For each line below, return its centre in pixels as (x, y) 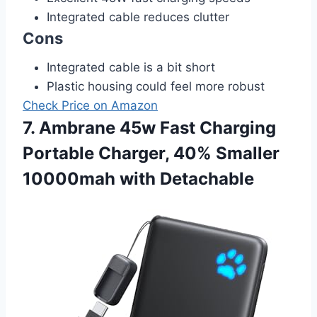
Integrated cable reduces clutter (138, 17)
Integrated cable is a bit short (131, 68)
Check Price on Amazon (90, 106)
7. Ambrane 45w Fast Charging (149, 128)
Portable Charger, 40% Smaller (151, 154)
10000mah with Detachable (138, 179)
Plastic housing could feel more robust (156, 87)
